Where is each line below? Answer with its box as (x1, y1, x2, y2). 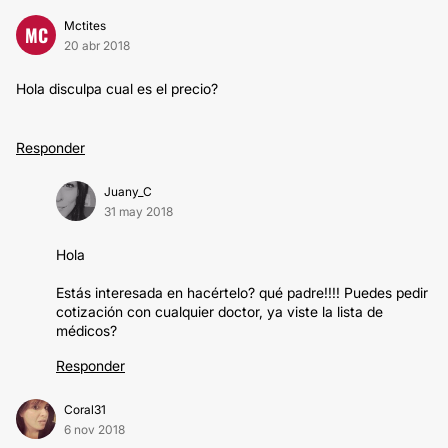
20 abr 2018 (64, 38, 130, 53)
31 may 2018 (104, 204, 173, 219)
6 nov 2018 (64, 422, 125, 437)
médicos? (56, 322, 117, 339)
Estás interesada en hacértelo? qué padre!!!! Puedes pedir (56, 284, 428, 301)
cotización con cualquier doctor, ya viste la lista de (56, 303, 383, 320)
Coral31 (64, 402, 106, 417)
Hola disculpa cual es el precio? (16, 80, 218, 97)
